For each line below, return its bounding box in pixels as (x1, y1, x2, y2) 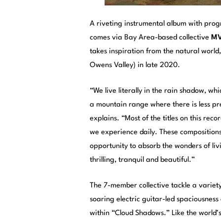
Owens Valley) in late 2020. (90, 61, 180, 69)
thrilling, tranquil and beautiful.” (90, 156, 195, 164)
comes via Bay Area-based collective (90, 34, 209, 41)
